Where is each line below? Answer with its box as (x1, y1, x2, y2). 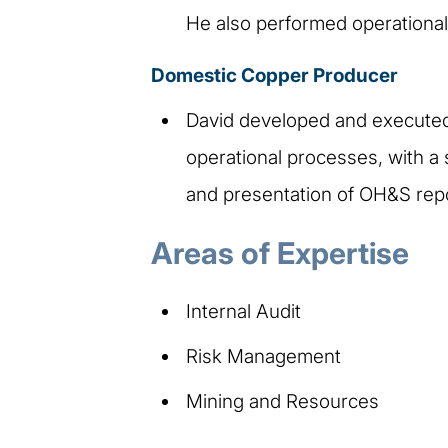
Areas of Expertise (150, 234, 409, 271)
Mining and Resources (185, 389, 379, 413)
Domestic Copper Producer (150, 63, 398, 87)
